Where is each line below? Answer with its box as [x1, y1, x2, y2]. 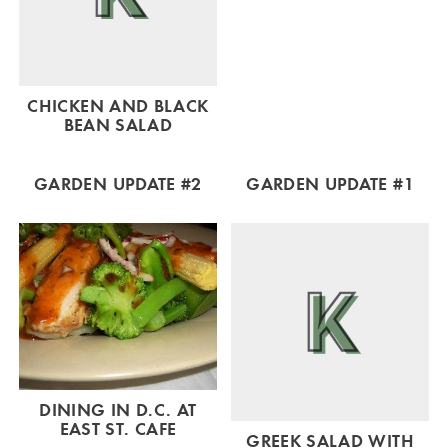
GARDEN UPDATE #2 [34, 171, 202, 196]
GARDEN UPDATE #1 [246, 171, 414, 196]
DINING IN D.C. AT [39, 397, 197, 422]
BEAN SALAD [63, 112, 173, 137]
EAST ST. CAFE [59, 416, 177, 441]
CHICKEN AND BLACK [27, 93, 209, 118]
